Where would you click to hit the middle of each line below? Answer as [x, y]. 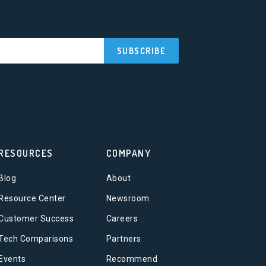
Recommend [132, 259]
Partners [123, 239]
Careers [122, 218]
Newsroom [128, 198]
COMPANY [128, 153]
